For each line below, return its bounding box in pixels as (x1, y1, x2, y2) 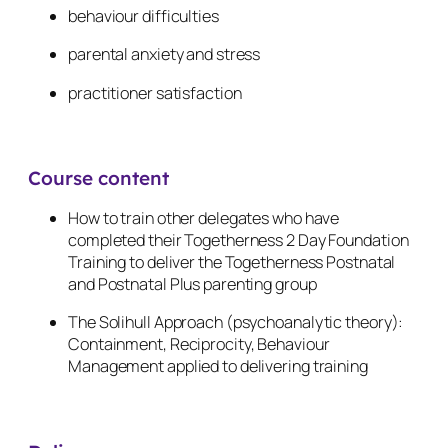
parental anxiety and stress (68, 43, 267, 66)
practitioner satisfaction (68, 81, 245, 104)
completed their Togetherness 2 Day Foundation (68, 228, 409, 251)
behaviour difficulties (68, 5, 222, 28)
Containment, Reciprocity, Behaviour (68, 333, 330, 356)
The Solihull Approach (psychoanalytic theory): (68, 311, 404, 334)
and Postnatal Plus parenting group (68, 272, 320, 295)
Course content (28, 166, 169, 191)
